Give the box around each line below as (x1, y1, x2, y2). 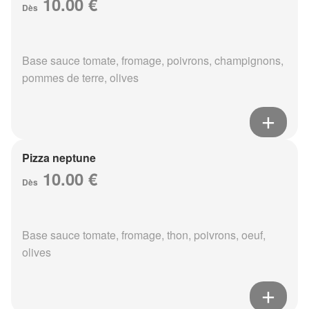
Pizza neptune (22, 150, 96, 166)
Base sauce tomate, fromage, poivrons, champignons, (22, 52, 283, 69)
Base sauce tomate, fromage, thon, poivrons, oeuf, (22, 227, 266, 243)
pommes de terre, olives (22, 70, 139, 86)
